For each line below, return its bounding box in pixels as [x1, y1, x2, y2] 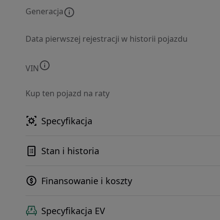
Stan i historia [41, 145, 99, 157]
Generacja [26, 6, 63, 17]
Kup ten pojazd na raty [26, 88, 110, 99]
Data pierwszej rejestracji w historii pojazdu [26, 33, 188, 44]
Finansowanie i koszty [41, 175, 132, 187]
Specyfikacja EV [41, 205, 105, 217]
